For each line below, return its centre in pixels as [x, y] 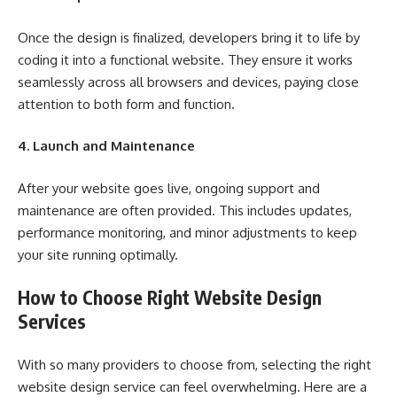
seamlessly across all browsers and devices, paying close [188, 82]
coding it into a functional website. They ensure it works [185, 59]
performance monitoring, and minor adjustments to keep [187, 232]
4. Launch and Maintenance [106, 146]
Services [52, 321]
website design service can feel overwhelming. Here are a [192, 386]
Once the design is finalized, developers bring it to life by [189, 37]
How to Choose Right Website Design [170, 297]
